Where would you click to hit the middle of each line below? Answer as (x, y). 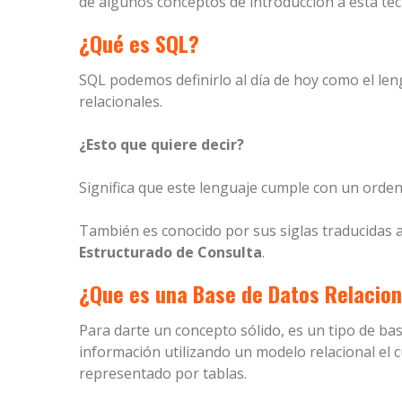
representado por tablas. (163, 374)
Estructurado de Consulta (170, 253)
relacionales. (121, 102)
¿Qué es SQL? (139, 44)
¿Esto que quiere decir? (162, 145)
